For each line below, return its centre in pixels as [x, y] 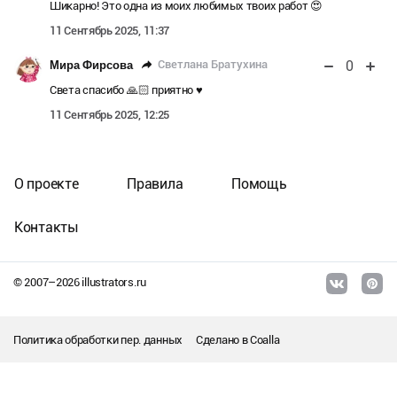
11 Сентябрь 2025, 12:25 [110, 114]
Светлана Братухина [213, 65]
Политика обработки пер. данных [98, 339]
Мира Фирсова [91, 65]
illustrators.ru [113, 282]
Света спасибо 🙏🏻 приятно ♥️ [126, 90]
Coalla [265, 339]
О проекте [47, 184]
